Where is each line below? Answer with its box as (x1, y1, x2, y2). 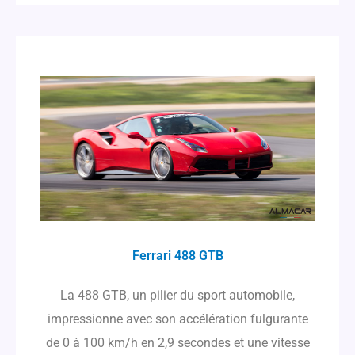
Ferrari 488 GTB (132, 247, 223, 263)
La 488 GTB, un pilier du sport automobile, (60, 287, 295, 303)
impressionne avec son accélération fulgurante (47, 311, 308, 326)
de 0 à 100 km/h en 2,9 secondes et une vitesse (45, 334, 310, 350)
